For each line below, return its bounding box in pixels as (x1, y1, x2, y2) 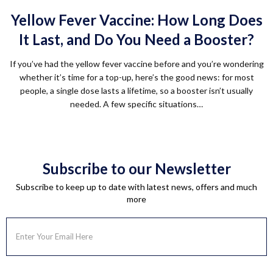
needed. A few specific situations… (70, 99, 203, 109)
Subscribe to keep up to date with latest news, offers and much (16, 182, 257, 192)
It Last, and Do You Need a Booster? (19, 30, 254, 48)
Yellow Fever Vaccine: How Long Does (10, 11, 263, 29)
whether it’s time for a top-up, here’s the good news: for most (19, 72, 254, 82)
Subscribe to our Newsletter (42, 160, 231, 177)
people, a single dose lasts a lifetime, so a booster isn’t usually (20, 85, 253, 96)
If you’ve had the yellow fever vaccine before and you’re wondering (9, 58, 264, 69)
